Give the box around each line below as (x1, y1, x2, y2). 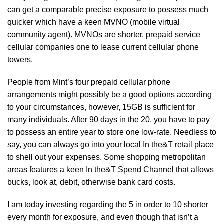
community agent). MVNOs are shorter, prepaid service (7, 30, 200, 39)
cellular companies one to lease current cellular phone (7, 43, 199, 51)
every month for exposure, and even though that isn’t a (7, 213, 198, 221)
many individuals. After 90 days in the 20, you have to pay (7, 115, 210, 124)
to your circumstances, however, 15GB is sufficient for (7, 103, 195, 111)
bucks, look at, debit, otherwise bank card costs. (7, 178, 175, 186)
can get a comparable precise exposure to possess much (7, 5, 208, 14)
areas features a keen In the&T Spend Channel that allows (7, 165, 214, 174)
